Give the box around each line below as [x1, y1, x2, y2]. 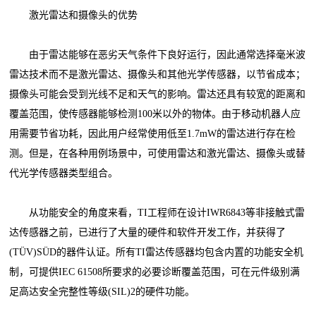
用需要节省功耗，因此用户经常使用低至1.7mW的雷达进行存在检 [9, 128, 296, 139]
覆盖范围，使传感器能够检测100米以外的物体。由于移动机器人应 [9, 108, 301, 119]
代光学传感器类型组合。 [9, 167, 119, 178]
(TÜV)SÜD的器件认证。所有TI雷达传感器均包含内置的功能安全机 [9, 246, 304, 257]
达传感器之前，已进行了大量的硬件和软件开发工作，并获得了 [9, 226, 286, 238]
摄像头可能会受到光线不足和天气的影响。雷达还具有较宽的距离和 [9, 88, 306, 99]
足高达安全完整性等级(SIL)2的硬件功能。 [9, 286, 195, 297]
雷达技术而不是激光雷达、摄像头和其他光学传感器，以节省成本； [9, 68, 306, 80]
